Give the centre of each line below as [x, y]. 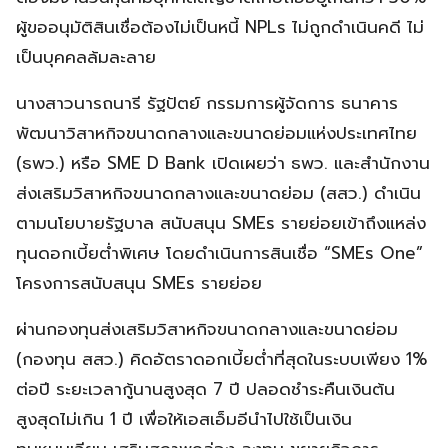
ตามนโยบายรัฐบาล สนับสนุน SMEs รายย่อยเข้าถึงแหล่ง [221, 222]
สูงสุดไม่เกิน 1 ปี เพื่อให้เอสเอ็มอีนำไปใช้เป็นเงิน [184, 418]
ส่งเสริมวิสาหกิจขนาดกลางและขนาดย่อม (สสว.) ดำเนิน [218, 192]
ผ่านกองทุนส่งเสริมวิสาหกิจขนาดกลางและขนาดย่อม [207, 328]
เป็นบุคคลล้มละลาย [86, 56]
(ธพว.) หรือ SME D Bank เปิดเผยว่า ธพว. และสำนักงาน [223, 162]
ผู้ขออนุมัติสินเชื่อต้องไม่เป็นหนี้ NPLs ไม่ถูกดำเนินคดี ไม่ [220, 26]
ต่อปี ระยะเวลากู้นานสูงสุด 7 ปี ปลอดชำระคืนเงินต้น [205, 388]
